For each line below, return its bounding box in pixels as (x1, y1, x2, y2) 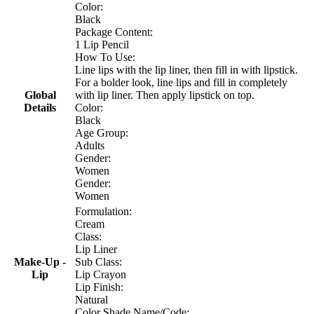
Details (24, 101, 56, 114)
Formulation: (75, 205, 132, 217)
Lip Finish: (75, 280, 123, 293)
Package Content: (75, 25, 153, 38)
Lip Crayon (75, 268, 126, 280)
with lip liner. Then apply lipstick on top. (75, 88, 254, 101)
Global (24, 88, 56, 101)
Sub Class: (75, 255, 122, 268)
